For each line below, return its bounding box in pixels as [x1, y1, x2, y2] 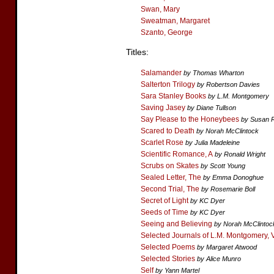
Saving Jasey [141, 103, 185, 112]
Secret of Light [141, 196, 188, 205]
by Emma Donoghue [203, 174, 264, 181]
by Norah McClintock [196, 127, 259, 135]
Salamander [141, 68, 182, 77]
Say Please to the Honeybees [141, 115, 239, 124]
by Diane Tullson [187, 104, 236, 111]
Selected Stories [141, 254, 195, 263]
